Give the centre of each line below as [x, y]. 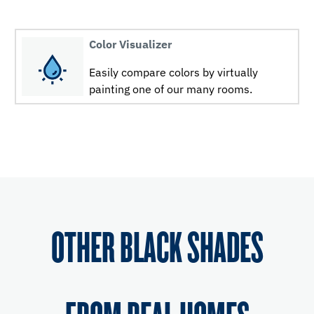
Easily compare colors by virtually [174, 72]
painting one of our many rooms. [171, 89]
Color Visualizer [131, 44]
